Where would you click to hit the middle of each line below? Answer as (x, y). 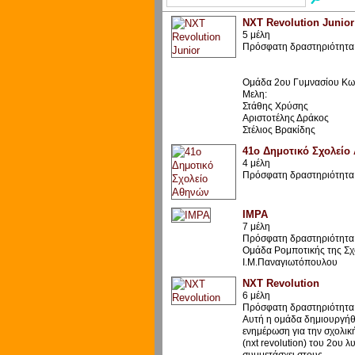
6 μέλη (256, 295)
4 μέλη (256, 163)
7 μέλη (256, 226)
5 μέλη (256, 34)
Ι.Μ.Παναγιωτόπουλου (290, 262)
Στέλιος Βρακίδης (279, 130)
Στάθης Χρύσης (275, 106)
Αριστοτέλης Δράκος (285, 118)
